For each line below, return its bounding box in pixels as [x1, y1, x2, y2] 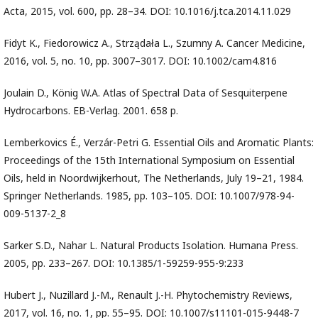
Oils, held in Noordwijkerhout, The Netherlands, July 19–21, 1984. [4, 171, 304, 185]
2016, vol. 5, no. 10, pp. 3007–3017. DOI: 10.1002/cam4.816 [4, 54, 277, 68]
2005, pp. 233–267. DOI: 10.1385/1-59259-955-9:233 [4, 256, 243, 270]
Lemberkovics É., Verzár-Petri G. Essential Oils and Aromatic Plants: [4, 136, 314, 150]
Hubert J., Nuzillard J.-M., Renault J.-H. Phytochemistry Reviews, [4, 288, 292, 302]
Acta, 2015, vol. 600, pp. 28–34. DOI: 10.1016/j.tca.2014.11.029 [4, 4, 291, 18]
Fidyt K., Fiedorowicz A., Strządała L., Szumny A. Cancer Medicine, [4, 36, 305, 50]
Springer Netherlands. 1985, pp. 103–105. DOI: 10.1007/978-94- [4, 189, 295, 203]
